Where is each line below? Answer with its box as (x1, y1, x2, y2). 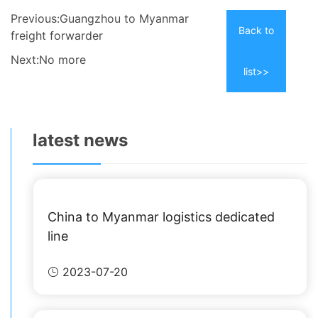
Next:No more (11, 53, 86, 67)
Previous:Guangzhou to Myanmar (11, 11, 189, 26)
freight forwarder (11, 28, 103, 43)
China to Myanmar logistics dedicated (48, 209, 275, 224)
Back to (238, 24, 275, 36)
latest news (33, 130, 128, 150)
